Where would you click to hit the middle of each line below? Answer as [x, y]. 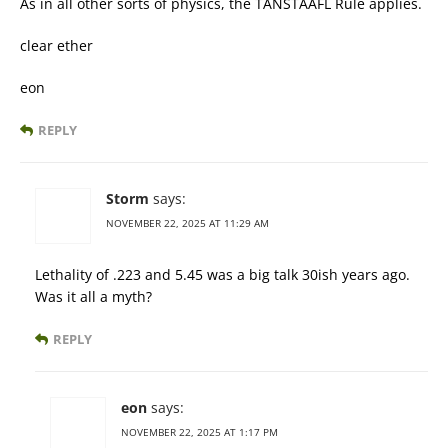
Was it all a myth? [93, 296]
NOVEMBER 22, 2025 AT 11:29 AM [187, 223]
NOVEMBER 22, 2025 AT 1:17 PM [199, 432]
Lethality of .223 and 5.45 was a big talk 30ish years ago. [222, 274]
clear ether [56, 45]
